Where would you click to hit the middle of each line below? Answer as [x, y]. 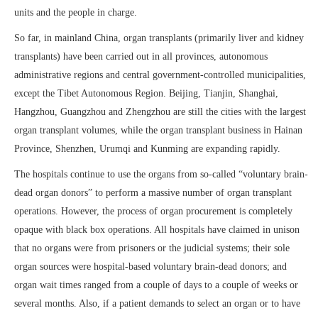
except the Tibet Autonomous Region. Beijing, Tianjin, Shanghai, [146, 93]
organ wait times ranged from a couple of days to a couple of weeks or [156, 285]
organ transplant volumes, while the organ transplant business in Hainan [158, 130]
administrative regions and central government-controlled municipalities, [160, 75]
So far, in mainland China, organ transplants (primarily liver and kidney [159, 38]
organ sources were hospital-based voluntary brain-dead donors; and [150, 267]
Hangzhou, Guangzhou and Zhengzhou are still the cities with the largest [160, 112]
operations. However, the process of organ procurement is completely [153, 211]
